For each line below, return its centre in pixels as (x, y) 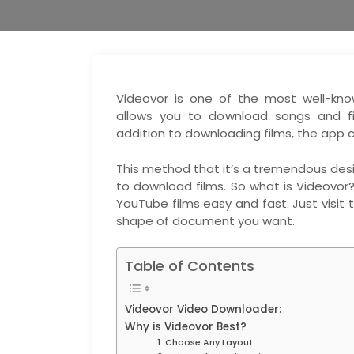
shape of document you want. (205, 220)
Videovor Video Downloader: (203, 309)
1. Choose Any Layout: (206, 342)
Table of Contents (190, 266)
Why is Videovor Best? (186, 327)
